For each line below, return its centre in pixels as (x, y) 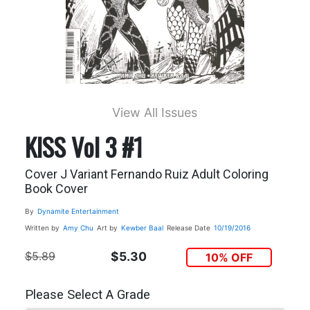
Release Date (188, 227)
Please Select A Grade (87, 295)
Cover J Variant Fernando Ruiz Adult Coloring (146, 174)
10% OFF (229, 257)
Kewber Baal (142, 227)
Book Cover (56, 188)
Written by (42, 227)
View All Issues (155, 112)
